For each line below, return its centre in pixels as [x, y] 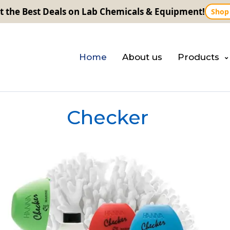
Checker [107, 117]
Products [198, 57]
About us [142, 57]
